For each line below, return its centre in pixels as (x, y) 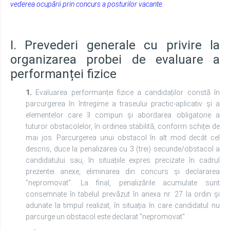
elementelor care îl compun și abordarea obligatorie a (123, 115)
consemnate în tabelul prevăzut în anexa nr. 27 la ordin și (123, 194)
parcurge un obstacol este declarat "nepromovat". (106, 217)
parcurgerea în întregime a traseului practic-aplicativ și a (123, 104)
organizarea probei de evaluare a (115, 60)
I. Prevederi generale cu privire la (115, 45)
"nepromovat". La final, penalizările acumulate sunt (123, 183)
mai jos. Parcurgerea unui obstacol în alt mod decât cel (123, 138)
